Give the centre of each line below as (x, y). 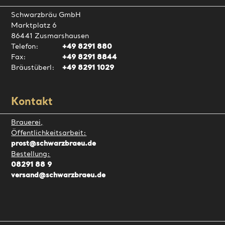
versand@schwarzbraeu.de (59, 175)
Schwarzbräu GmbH (46, 15)
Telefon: (25, 46)
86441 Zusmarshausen (50, 36)
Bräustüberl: (33, 68)
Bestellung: (31, 154)
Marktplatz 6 (34, 25)
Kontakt (32, 102)
